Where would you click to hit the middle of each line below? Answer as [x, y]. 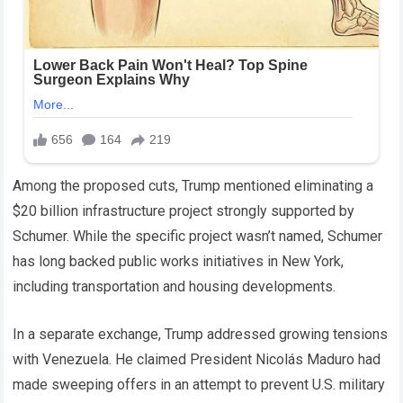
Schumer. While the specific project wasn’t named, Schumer [198, 236]
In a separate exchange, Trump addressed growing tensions [201, 334]
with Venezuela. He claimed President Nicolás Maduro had [197, 359]
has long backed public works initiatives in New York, [179, 261]
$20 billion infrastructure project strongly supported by [184, 210]
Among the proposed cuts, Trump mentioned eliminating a [193, 185]
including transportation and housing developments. [175, 286]
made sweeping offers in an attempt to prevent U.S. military [199, 384]
